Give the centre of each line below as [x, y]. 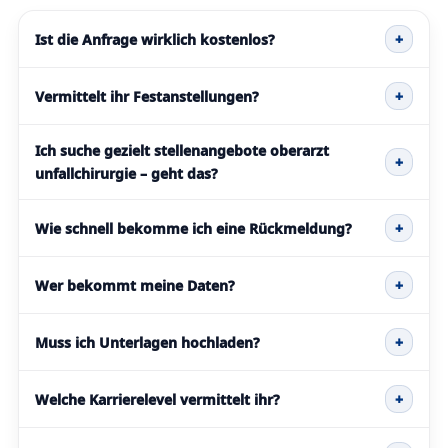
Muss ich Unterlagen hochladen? [147, 342]
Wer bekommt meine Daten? [135, 285]
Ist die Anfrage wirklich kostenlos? [155, 39]
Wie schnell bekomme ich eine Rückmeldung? [193, 228]
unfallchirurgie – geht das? [126, 174]
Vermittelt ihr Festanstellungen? [147, 96]
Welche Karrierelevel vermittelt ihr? [157, 399]
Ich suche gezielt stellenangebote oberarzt [182, 151]
